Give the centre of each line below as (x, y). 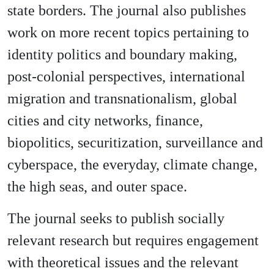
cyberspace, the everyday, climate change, (132, 165)
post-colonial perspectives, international (126, 76)
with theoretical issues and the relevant (123, 262)
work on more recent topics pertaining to (128, 32)
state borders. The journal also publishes (127, 10)
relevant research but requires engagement (133, 240)
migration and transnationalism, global (122, 98)
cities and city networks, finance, (105, 120)
